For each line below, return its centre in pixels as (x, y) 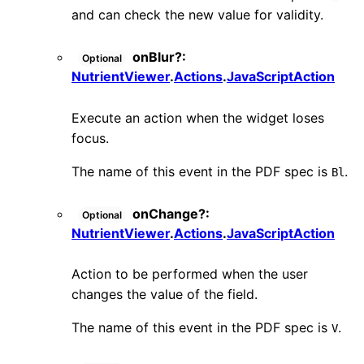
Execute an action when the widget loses (198, 117)
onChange (165, 213)
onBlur (154, 57)
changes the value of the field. (165, 295)
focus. (90, 138)
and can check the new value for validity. (197, 15)
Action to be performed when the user (190, 274)
